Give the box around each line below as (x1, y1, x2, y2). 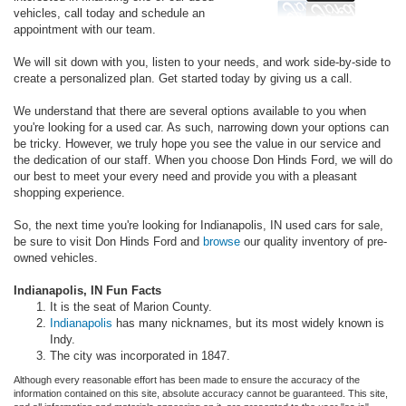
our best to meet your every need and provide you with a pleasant (14, 169, 357, 184)
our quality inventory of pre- (240, 235, 387, 249)
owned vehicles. (14, 251, 101, 266)
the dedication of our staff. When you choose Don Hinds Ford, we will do (14, 153, 392, 168)
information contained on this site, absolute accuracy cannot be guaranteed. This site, (14, 388, 388, 400)
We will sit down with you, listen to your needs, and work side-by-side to (14, 55, 391, 70)
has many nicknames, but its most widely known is (112, 316, 384, 331)
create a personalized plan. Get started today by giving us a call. (14, 72, 356, 86)
